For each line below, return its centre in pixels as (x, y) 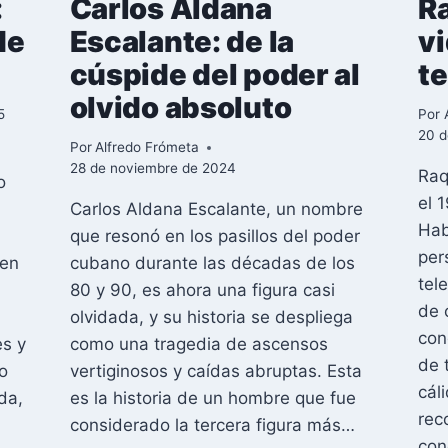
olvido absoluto (180, 107)
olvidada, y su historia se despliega (211, 317)
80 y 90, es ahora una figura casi (202, 290)
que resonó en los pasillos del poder (214, 236)
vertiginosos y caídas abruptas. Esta (215, 371)
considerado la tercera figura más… (212, 425)
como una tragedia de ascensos (198, 344)
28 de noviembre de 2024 (152, 168)
